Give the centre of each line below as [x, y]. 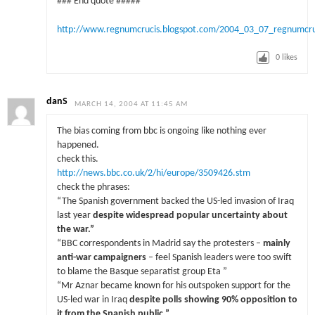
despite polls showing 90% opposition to [213, 300]
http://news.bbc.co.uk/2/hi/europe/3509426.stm [153, 173]
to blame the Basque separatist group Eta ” [142, 271]
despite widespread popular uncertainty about [190, 215]
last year [75, 215]
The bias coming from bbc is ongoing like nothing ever [161, 131]
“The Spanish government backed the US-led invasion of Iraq [175, 201]
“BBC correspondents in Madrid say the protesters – [159, 243]
